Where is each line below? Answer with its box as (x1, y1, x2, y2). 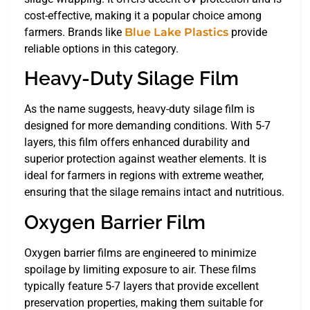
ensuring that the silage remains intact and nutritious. (24, 185, 284, 199)
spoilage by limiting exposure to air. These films (24, 262, 256, 276)
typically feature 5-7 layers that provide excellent (24, 279, 259, 293)
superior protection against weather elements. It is (24, 152, 266, 166)
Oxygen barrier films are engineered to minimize (24, 246, 256, 259)
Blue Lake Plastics (125, 25, 228, 39)
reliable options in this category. (24, 42, 179, 55)
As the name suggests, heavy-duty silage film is (24, 102, 255, 116)
